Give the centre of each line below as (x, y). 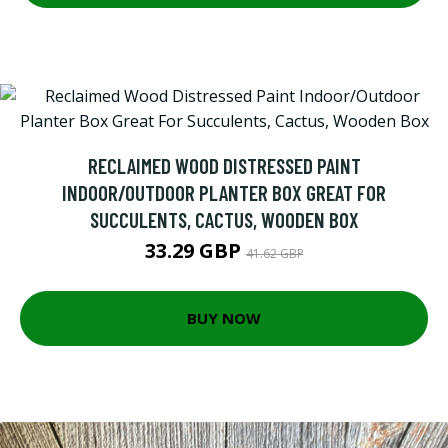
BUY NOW (224, 318)
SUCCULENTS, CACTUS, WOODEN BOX (224, 219)
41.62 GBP (274, 253)
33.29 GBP (195, 250)
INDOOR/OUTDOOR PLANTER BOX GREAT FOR (224, 192)
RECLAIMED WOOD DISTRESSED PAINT (224, 165)
